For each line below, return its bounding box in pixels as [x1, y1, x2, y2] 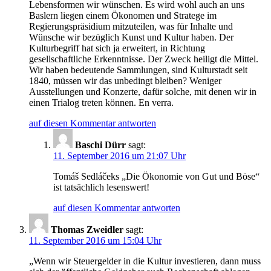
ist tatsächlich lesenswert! [53, 181, 149, 192]
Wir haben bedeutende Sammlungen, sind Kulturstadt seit [29, 64, 247, 75]
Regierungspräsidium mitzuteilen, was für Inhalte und [29, 21, 233, 31]
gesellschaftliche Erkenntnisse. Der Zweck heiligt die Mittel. [29, 53, 258, 64]
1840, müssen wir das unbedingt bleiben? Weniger [29, 75, 221, 86]
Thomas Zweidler [51, 224, 123, 235]
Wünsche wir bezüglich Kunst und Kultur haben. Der [29, 31, 233, 42]
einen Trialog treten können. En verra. [29, 97, 174, 108]
